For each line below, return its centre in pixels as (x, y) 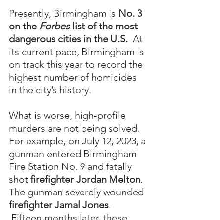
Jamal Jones (82, 205)
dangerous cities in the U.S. (69, 39)
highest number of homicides (74, 77)
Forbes (55, 26)
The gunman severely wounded (78, 192)
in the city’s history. (50, 90)
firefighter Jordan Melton (85, 179)
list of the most (105, 26)
